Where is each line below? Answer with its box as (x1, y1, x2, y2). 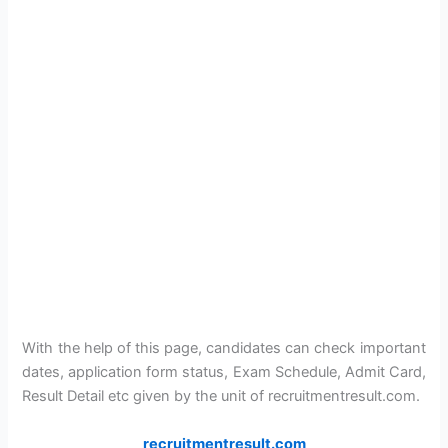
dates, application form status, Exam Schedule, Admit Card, (22, 363, 426, 382)
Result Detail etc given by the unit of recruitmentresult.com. (22, 387, 421, 406)
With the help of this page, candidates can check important (22, 339, 426, 358)
